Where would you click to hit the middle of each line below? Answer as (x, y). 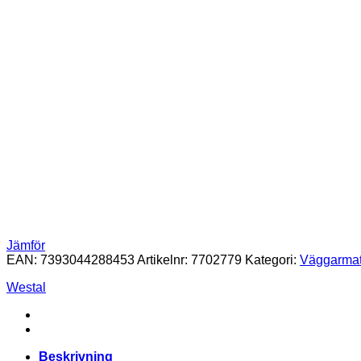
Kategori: (272, 259)
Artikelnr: (164, 259)
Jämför (26, 245)
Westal (26, 287)
